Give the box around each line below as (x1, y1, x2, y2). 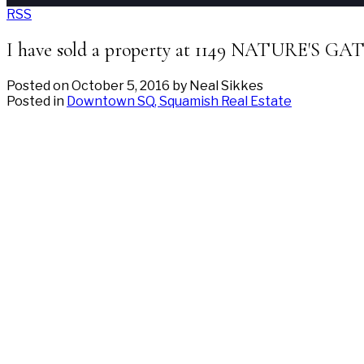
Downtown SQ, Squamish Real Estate (67, 93, 292, 109)
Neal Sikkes (189, 77, 263, 93)
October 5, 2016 (71, 77, 170, 93)
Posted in (6, 93, 64, 109)
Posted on (6, 77, 71, 93)
